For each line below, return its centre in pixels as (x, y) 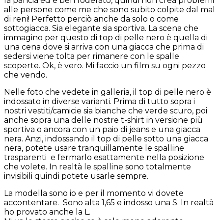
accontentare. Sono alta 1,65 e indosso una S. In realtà (109, 203)
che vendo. (26, 75)
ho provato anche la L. (47, 212)
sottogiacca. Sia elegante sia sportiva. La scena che (101, 28)
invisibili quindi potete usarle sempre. (76, 176)
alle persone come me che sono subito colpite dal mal (110, 10)
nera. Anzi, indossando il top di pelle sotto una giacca (106, 139)
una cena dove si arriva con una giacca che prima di (104, 47)
